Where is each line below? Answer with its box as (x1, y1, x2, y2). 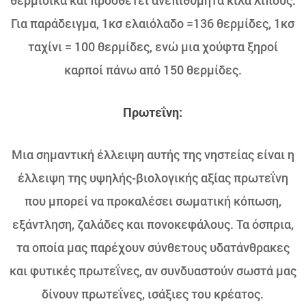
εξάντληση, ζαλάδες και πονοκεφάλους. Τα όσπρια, (12, 216, 294, 232)
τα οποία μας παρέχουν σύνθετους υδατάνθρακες (16, 239, 290, 255)
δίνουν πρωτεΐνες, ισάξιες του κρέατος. (42, 286, 264, 302)
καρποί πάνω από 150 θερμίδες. (64, 61, 242, 78)
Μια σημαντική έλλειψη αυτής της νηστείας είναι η (11, 146, 294, 163)
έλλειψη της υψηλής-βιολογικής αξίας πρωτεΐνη (17, 169, 288, 186)
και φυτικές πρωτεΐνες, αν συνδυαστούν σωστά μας (9, 262, 296, 279)
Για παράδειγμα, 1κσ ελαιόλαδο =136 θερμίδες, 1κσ (11, 15, 295, 31)
